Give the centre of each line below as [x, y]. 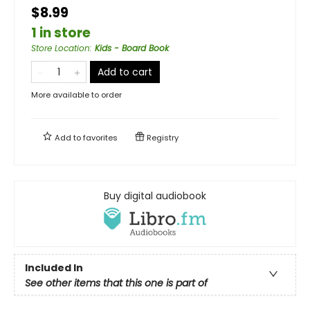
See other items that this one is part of [116, 283]
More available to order [76, 94]
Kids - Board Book [132, 48]
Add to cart [125, 72]
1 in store [61, 33]
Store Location [61, 48]
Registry [162, 137]
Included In [54, 267]
